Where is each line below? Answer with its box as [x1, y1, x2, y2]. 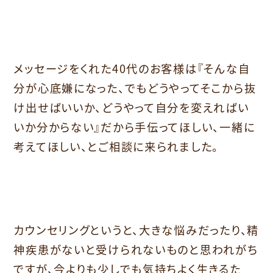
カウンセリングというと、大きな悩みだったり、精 [13, 221, 259, 238]
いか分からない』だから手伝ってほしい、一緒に [13, 118, 255, 135]
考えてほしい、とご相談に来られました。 [13, 138, 219, 154]
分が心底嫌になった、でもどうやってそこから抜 [13, 79, 257, 96]
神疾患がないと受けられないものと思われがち [13, 241, 258, 257]
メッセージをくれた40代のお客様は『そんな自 [13, 60, 250, 76]
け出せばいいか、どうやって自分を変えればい [13, 99, 249, 115]
